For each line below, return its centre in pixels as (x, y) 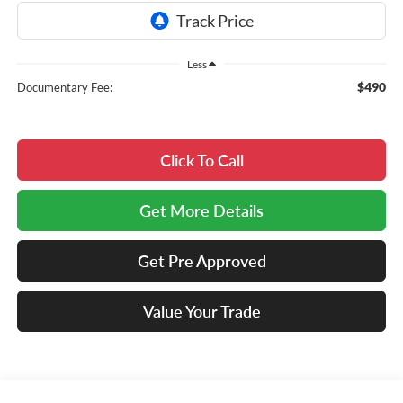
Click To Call (201, 161)
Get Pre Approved (201, 261)
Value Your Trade (201, 312)
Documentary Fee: (64, 88)
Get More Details (201, 211)
